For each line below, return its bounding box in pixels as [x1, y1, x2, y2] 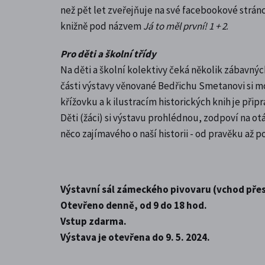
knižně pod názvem [60, 19, 143, 33]
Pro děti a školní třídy [60, 47, 156, 60]
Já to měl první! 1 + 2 [143, 19, 227, 33]
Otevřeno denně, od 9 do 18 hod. [60, 198, 207, 212]
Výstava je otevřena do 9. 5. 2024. [60, 230, 210, 244]
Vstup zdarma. [60, 214, 127, 228]
